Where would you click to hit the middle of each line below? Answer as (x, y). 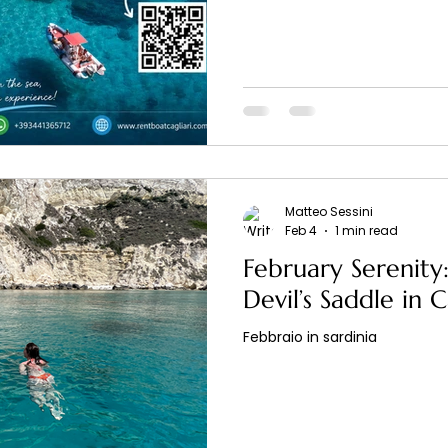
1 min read (366, 230)
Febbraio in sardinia (310, 336)
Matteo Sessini (329, 211)
